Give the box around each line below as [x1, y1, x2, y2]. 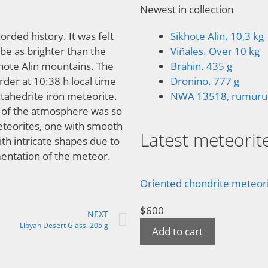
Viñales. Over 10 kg [170, 44, 260, 58]
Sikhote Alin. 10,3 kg [170, 29, 264, 43]
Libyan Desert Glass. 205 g [20, 220, 108, 230]
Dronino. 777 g [170, 74, 239, 88]
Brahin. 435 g [170, 59, 232, 73]
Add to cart [152, 224, 203, 238]
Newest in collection [140, 2, 233, 16]
